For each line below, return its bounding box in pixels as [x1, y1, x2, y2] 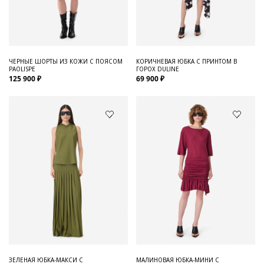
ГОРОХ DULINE [136, 64, 179, 73]
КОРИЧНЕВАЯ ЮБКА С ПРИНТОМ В [136, 56, 237, 65]
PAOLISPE [9, 64, 35, 73]
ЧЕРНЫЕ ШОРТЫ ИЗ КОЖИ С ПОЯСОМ [9, 56, 123, 65]
